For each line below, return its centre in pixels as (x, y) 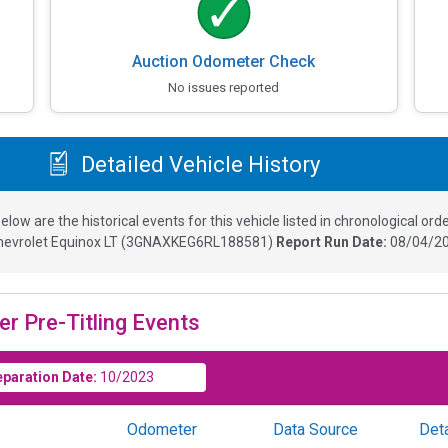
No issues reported (224, 88)
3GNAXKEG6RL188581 (197, 242)
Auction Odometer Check (224, 62)
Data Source (315, 430)
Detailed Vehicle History (197, 164)
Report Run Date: (333, 242)
